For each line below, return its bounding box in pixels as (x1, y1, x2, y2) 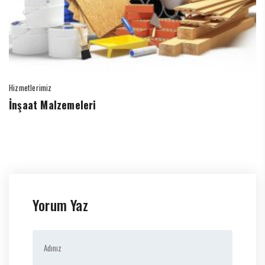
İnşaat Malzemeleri (9, 96, 96, 112)
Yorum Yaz (33, 193, 88, 215)
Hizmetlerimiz (9, 81, 52, 93)
